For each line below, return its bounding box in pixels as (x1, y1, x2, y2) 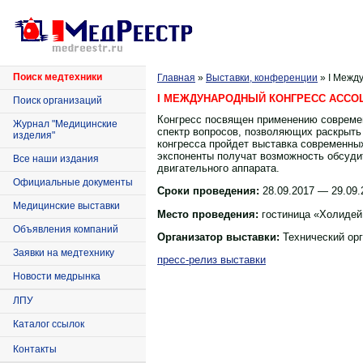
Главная (157, 72, 195, 83)
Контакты (13, 344, 57, 355)
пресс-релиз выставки (157, 254, 266, 267)
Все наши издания (13, 153, 99, 164)
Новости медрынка (13, 271, 100, 282)
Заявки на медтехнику (13, 247, 114, 258)
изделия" (13, 130, 55, 141)
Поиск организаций (13, 95, 102, 106)
